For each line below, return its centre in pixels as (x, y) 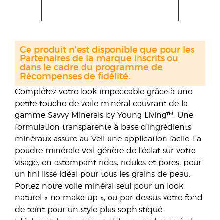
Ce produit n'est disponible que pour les (107, 50)
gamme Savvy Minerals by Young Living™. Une (104, 115)
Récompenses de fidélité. (75, 77)
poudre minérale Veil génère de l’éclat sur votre (105, 151)
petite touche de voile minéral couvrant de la (101, 104)
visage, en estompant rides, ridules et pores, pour (108, 163)
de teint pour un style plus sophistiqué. (89, 210)
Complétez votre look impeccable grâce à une (103, 92)
